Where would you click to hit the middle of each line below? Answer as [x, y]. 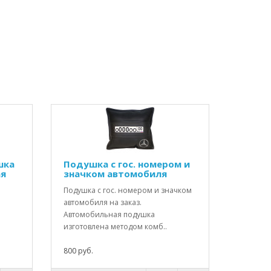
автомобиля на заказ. [102, 202]
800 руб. [78, 251]
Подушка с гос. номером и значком [127, 190]
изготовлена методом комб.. [115, 227]
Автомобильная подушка [109, 214]
